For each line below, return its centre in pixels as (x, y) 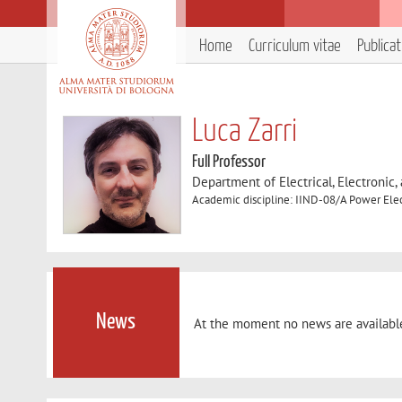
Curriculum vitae (295, 46)
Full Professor (229, 162)
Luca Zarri (245, 132)
